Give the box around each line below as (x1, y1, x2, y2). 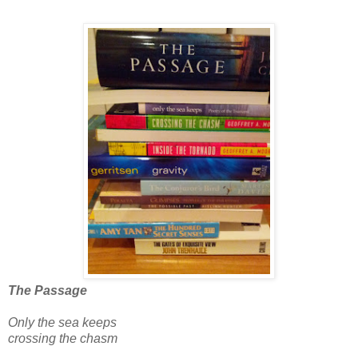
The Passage (8, 283, 87, 297)
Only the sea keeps (8, 315, 117, 329)
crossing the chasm (8, 331, 117, 345)
